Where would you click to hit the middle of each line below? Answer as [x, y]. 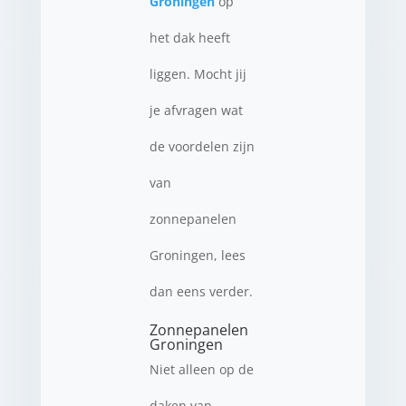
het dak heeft [189, 38]
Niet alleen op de [201, 369]
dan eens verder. [201, 291]
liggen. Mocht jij [198, 74]
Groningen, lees [197, 255]
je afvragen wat [196, 110]
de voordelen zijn [202, 146]
